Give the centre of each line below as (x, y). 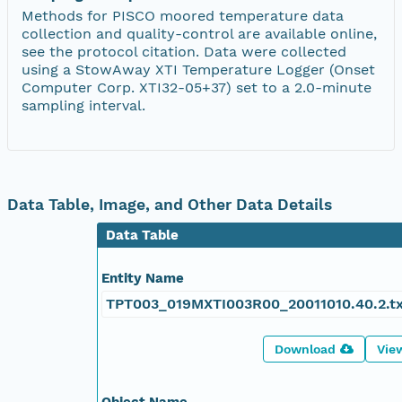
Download (305, 349)
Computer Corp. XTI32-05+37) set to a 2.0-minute (197, 87)
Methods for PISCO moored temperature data (183, 15)
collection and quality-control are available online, (199, 33)
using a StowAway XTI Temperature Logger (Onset (198, 69)
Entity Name (143, 278)
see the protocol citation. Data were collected (184, 51)
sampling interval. (83, 105)
